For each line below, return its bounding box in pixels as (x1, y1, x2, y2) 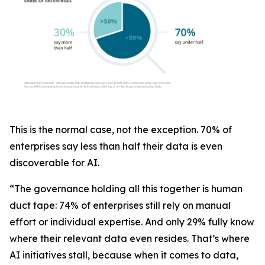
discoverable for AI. (9, 157, 99, 169)
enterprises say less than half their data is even (9, 140, 222, 152)
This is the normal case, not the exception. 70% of (9, 124, 232, 135)
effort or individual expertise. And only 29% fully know (9, 216, 254, 228)
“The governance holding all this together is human (9, 183, 243, 195)
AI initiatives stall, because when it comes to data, (9, 249, 238, 261)
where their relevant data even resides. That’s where (9, 232, 250, 244)
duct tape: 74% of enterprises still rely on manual (9, 199, 231, 211)
